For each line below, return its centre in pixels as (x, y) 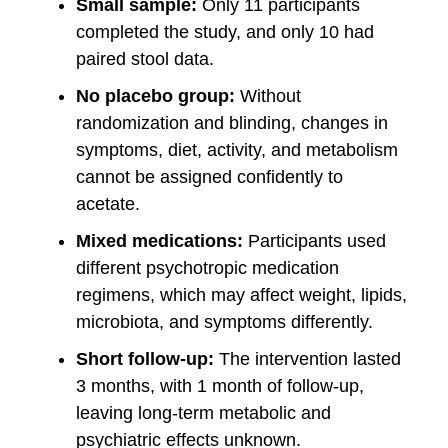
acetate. (108, 203)
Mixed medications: (159, 240)
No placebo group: (155, 95)
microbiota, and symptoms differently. (224, 321)
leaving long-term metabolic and (203, 412)
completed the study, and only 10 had (225, 31)
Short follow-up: (145, 358)
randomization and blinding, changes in (232, 122)
